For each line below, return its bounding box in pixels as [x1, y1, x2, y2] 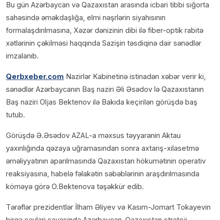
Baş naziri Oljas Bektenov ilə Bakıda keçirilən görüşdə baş [6, 97, 197, 106]
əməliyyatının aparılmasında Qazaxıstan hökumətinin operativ [6, 156, 206, 165]
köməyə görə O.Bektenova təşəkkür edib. [6, 182, 144, 191]
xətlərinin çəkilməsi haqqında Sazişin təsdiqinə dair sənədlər [6, 38, 201, 47]
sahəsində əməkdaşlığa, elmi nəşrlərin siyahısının [6, 13, 165, 22]
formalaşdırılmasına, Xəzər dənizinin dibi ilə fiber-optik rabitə [6, 26, 203, 34]
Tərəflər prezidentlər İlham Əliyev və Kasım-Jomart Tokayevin [6, 202, 211, 211]
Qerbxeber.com [6, 72, 64, 81]
